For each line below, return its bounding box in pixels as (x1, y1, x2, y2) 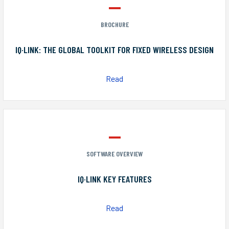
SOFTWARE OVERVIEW (86, 149, 143, 158)
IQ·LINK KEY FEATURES (77, 173, 152, 185)
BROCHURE (100, 20, 129, 29)
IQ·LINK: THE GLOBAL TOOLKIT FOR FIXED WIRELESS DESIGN (15, 43, 214, 55)
